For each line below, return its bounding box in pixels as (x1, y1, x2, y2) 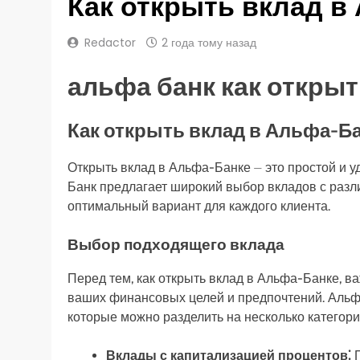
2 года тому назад (162, 34, 256, 51)
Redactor (84, 34, 136, 51)
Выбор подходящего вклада (67, 235, 284, 254)
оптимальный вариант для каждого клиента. (67, 198, 330, 214)
